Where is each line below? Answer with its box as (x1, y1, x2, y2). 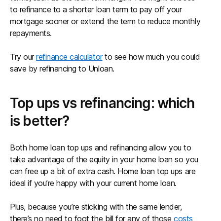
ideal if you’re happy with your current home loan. (10, 178, 177, 188)
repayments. (10, 28, 52, 38)
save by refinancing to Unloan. (10, 64, 114, 74)
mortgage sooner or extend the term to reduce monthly (10, 16, 201, 26)
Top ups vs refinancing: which (10, 95, 195, 111)
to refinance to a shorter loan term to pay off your (10, 4, 182, 14)
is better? (10, 112, 70, 129)
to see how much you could (102, 52, 200, 62)
